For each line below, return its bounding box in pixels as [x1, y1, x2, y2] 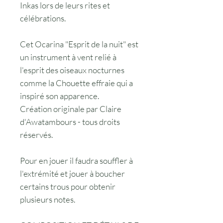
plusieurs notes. [20, 194, 75, 205]
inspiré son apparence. [20, 90, 99, 101]
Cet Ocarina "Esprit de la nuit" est [20, 38, 138, 49]
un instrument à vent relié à [20, 51, 116, 62]
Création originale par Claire [20, 103, 121, 114]
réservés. [20, 129, 53, 140]
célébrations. [20, 12, 66, 23]
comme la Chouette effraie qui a [20, 77, 133, 88]
